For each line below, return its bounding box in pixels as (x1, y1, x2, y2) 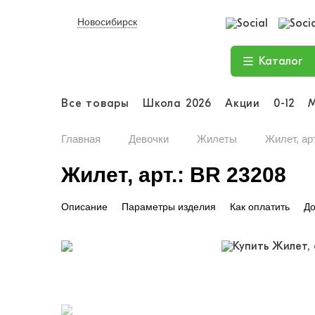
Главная (61, 133, 101, 145)
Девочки (129, 133, 169, 145)
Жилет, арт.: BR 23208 (61, 163, 286, 186)
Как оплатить (230, 201, 290, 212)
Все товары (61, 96, 129, 110)
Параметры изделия (122, 201, 216, 212)
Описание (61, 201, 108, 212)
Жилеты (197, 133, 237, 145)
